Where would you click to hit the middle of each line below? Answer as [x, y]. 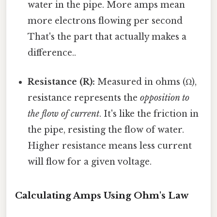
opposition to [165, 98]
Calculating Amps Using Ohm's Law [102, 196]
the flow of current [64, 114]
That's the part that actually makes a [107, 37]
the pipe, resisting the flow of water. [106, 130]
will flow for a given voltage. [90, 162]
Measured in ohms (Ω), [146, 82]
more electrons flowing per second [105, 21]
